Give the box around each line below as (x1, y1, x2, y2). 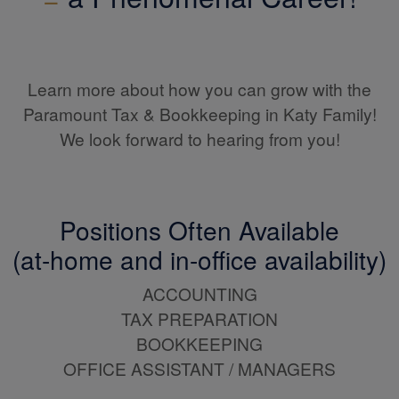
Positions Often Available (60, 212, 339, 248)
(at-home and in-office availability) (12, 241, 387, 277)
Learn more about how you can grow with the (28, 77, 371, 101)
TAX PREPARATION (121, 306, 278, 330)
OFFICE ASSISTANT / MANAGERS (63, 356, 336, 380)
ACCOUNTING (142, 281, 257, 305)
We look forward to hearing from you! (59, 126, 340, 151)
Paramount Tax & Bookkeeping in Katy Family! (22, 102, 377, 126)
